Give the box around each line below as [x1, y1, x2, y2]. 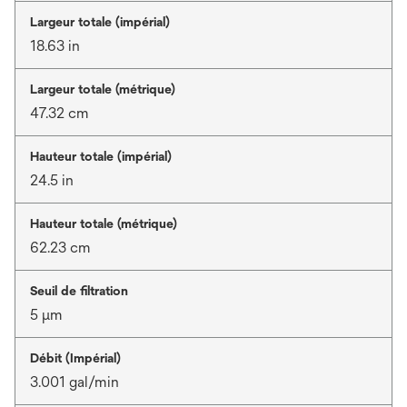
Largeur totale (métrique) [30, 82, 175, 96]
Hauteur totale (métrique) [30, 216, 177, 231]
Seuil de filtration [30, 283, 128, 298]
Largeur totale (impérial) [30, 15, 170, 29]
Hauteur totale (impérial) [30, 149, 172, 164]
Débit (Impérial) [30, 351, 121, 365]
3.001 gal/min [30, 373, 119, 391]
